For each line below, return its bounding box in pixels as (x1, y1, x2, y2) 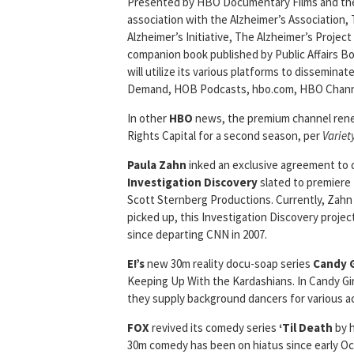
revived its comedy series (149, 320, 279, 336)
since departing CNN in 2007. (127, 227, 267, 243)
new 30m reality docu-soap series (145, 256, 313, 272)
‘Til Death (279, 320, 333, 336)
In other (127, 111, 169, 126)
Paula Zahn (127, 157, 186, 173)
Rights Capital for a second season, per (127, 128, 322, 144)
